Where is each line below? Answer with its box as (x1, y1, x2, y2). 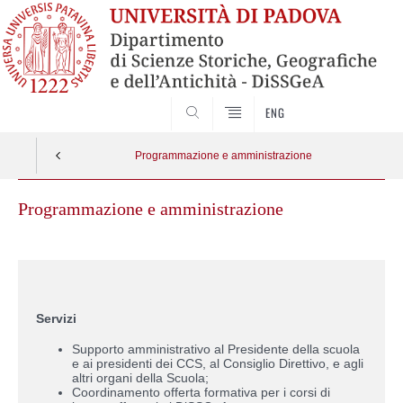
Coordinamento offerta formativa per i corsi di (72, 384, 330, 399)
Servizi (36, 310, 76, 326)
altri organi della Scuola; (72, 370, 209, 385)
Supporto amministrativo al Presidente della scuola (72, 341, 360, 356)
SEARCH (327, 92, 374, 105)
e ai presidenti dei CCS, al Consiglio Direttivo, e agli (72, 355, 363, 371)
